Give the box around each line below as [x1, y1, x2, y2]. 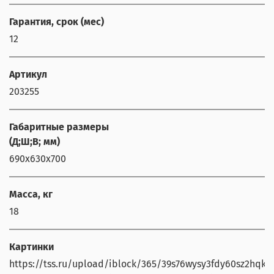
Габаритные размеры [9, 120, 109, 133]
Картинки [9, 240, 54, 253]
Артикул [9, 68, 47, 80]
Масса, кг [9, 188, 53, 200]
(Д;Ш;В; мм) [9, 135, 60, 147]
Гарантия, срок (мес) [9, 15, 104, 28]
